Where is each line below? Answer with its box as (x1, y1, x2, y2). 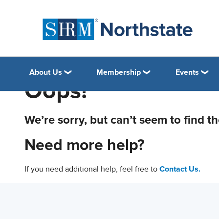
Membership (96, 67, 141, 77)
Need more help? (24, 136, 145, 155)
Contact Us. (159, 164, 200, 174)
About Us (29, 67, 62, 77)
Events (175, 67, 199, 77)
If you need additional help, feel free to (24, 164, 159, 174)
